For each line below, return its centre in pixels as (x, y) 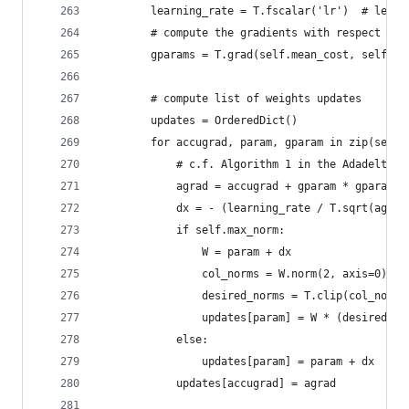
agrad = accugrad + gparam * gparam (246, 186)
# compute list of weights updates (231, 99)
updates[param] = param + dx (237, 362)
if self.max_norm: (192, 230)
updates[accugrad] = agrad (218, 383)
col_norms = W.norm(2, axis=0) (243, 274)
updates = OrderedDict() (199, 121)
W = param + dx (195, 252)
